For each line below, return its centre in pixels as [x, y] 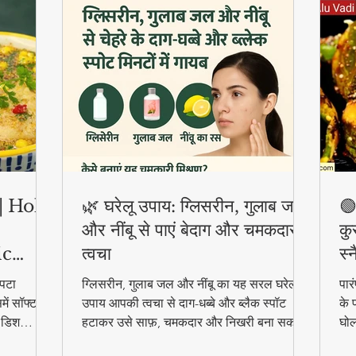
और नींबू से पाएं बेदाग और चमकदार [190, 230]
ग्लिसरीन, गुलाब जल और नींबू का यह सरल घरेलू [190, 284]
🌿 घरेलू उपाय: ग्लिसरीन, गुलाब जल [193, 206]
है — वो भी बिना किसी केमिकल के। [163, 341]
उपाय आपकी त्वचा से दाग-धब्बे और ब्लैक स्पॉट [184, 303]
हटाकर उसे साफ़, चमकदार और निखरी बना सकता [194, 322]
